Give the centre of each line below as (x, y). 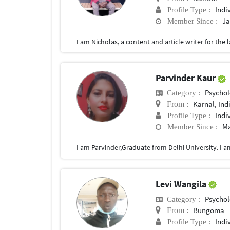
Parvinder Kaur (187, 78)
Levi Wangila (182, 184)
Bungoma (209, 210)
